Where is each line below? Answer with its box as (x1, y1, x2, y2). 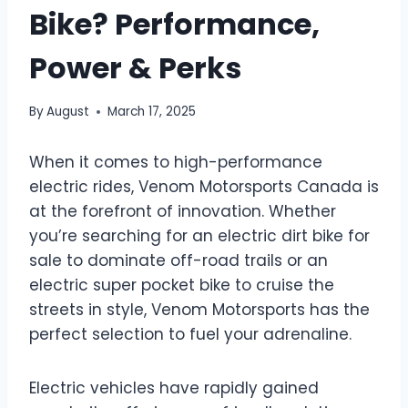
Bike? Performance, (29, 3, 320, 45)
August (46, 103, 90, 121)
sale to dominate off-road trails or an (29, 250, 328, 272)
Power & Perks (29, 46, 241, 88)
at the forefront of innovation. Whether (29, 200, 336, 223)
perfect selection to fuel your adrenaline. (29, 323, 352, 346)
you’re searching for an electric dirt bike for (29, 225, 370, 248)
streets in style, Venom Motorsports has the (29, 299, 370, 321)
